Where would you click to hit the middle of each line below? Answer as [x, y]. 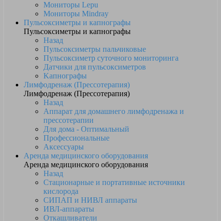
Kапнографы [65, 76]
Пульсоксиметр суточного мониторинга [111, 58]
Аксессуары [64, 147]
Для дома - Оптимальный [86, 129]
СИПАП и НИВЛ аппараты [90, 200]
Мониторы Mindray [76, 14]
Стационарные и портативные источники [114, 182]
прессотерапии [69, 120]
